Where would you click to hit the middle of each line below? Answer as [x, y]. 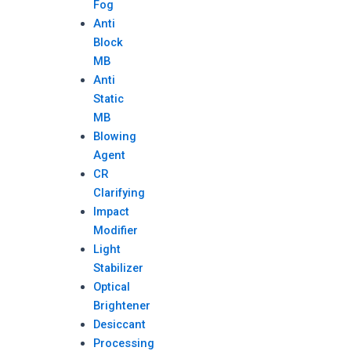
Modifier [116, 230]
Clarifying [119, 193]
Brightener [122, 306]
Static [109, 99]
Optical [112, 287]
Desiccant [120, 324]
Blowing [115, 136]
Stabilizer [119, 268]
